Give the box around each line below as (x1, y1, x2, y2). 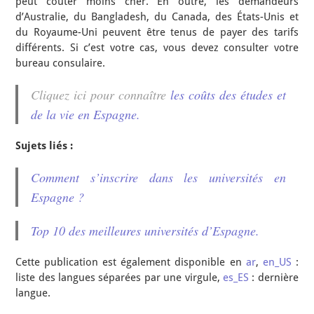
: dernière (248, 271, 299, 284)
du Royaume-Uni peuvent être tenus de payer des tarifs (15, 26, 299, 39)
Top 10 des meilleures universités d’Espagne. (31, 222, 260, 239)
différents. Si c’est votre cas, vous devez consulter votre (15, 41, 299, 54)
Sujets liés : (15, 139, 74, 152)
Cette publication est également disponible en (15, 256, 246, 268)
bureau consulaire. (15, 57, 109, 69)
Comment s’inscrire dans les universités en (31, 169, 286, 186)
